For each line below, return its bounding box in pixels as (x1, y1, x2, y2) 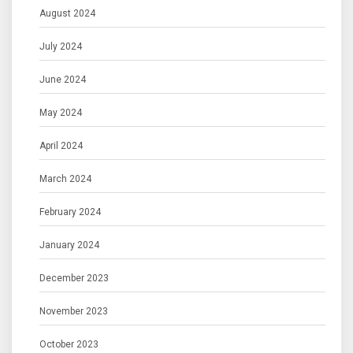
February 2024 (39, 206, 101, 218)
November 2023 (39, 306, 108, 318)
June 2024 (39, 74, 86, 86)
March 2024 (39, 173, 91, 185)
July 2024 (39, 41, 82, 53)
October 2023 (39, 339, 98, 351)
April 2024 (39, 140, 83, 152)
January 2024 (39, 240, 99, 251)
